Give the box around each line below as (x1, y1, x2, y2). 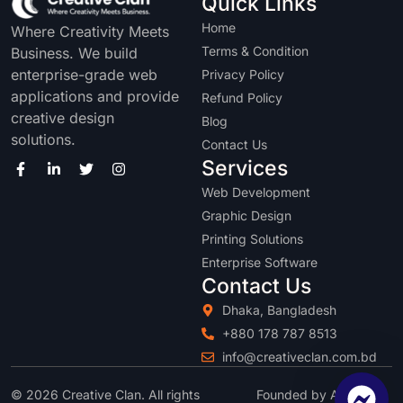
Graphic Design (201, 208, 291, 223)
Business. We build (11, 44, 138, 63)
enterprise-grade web (11, 66, 157, 85)
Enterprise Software (201, 255, 318, 270)
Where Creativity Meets (11, 22, 169, 41)
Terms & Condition (201, 43, 309, 58)
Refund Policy (201, 90, 282, 105)
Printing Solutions (201, 231, 303, 246)
